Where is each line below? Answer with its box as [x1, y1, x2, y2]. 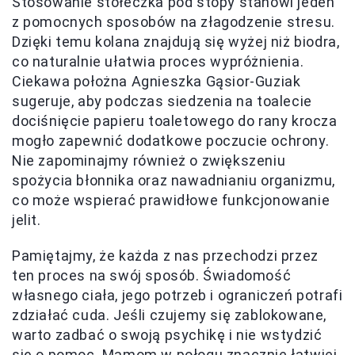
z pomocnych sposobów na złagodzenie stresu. [12, 13, 335, 30]
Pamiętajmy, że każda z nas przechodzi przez [12, 246, 319, 264]
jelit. [12, 211, 41, 228]
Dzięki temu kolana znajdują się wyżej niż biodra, [12, 32, 340, 50]
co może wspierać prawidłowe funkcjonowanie [12, 191, 330, 208]
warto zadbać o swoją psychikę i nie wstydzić [12, 326, 323, 343]
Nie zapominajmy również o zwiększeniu [12, 151, 286, 169]
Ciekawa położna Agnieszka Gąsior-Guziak [12, 72, 301, 90]
